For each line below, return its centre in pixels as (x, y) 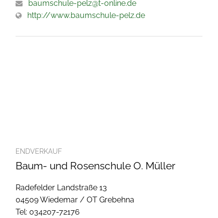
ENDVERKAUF (39, 152)
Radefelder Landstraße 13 (61, 188)
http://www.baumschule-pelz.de (86, 16)
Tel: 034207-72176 (48, 212)
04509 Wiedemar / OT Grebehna (75, 200)
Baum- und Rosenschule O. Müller (95, 166)
